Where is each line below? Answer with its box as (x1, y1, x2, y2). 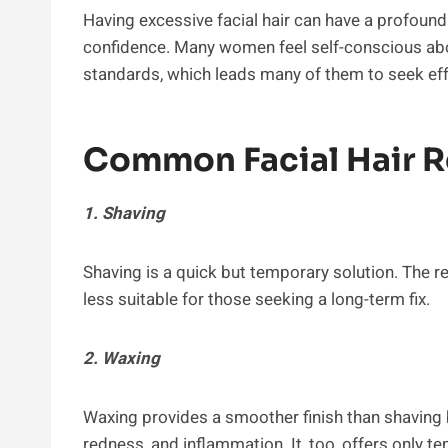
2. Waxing (83, 345, 160, 371)
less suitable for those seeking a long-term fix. (83, 286, 430, 312)
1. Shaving (83, 200, 165, 226)
